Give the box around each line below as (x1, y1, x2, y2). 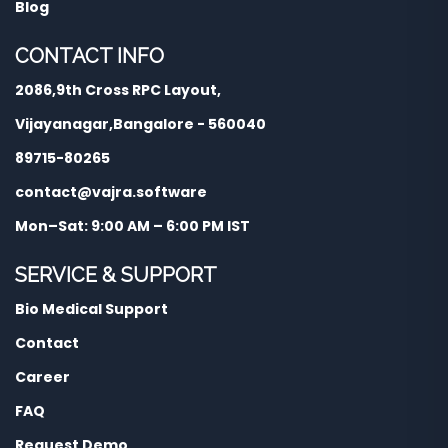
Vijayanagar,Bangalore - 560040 (15, 114, 266, 135)
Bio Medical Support (15, 299, 168, 320)
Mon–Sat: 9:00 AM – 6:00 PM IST (15, 216, 250, 237)
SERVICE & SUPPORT (15, 263, 217, 288)
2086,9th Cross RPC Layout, (15, 80, 221, 101)
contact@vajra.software (15, 182, 207, 203)
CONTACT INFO (15, 44, 164, 69)
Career (15, 367, 70, 388)
